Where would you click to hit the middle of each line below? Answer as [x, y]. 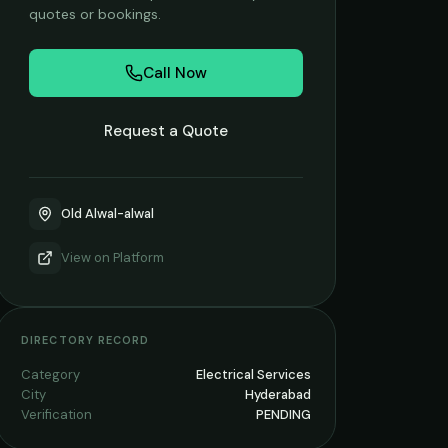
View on [87, 257]
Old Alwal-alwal [107, 213]
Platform [138, 257]
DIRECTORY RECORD [85, 340]
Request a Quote [166, 131]
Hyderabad [278, 394]
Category [50, 374]
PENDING [283, 414]
